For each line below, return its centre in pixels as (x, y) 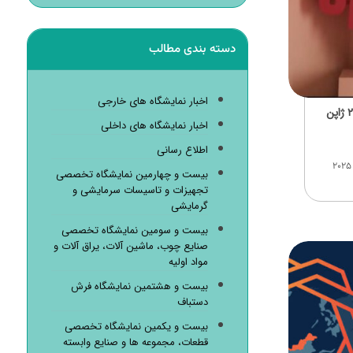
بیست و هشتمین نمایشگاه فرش (139, 286)
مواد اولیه (188, 262)
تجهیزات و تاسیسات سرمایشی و (140, 190)
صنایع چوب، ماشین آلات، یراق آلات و (130, 246)
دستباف (192, 302)
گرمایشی (189, 206)
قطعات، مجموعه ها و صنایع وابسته (135, 342)
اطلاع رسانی (182, 150)
